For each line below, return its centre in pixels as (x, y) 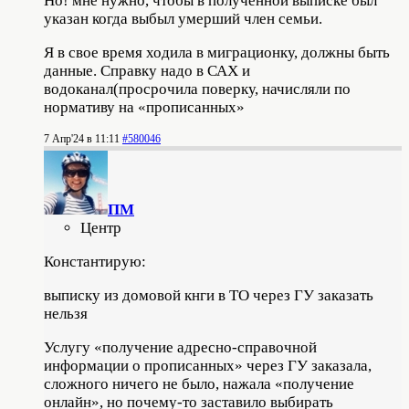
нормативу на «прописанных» (144, 107)
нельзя (66, 313)
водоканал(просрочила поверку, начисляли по (197, 89)
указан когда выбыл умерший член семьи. (183, 18)
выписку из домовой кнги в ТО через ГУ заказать (209, 295)
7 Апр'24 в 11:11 (82, 138)
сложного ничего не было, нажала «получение (199, 383)
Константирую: (95, 261)
